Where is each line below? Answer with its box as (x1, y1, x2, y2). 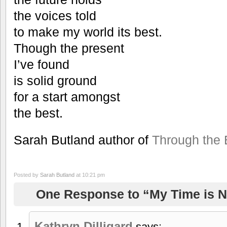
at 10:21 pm (74, 171, 105, 178)
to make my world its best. (14, 25, 162, 39)
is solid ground (14, 73, 97, 88)
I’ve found (14, 57, 69, 71)
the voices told (14, 9, 96, 23)
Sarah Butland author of (14, 132, 152, 147)
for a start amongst (14, 90, 120, 104)
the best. (14, 106, 63, 120)
